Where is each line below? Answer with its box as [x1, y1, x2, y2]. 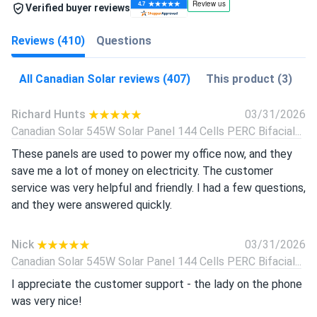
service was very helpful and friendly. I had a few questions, [11, 180, 306, 195]
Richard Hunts [11, 107, 86, 121]
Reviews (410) [11, 34, 85, 48]
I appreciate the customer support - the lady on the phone [11, 277, 302, 291]
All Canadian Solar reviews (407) [19, 71, 190, 86]
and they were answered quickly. [11, 197, 172, 212]
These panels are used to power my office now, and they [11, 146, 292, 161]
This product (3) [206, 71, 292, 86]
